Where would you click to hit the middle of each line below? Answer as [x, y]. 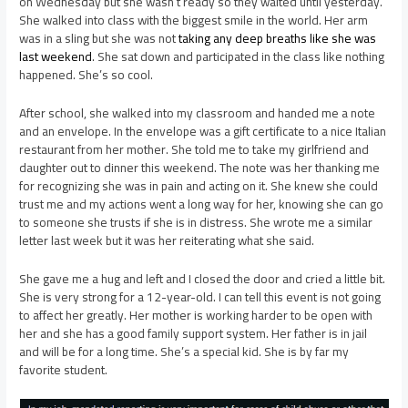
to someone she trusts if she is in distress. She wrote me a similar [196, 222]
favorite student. [64, 369]
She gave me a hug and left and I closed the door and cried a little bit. [203, 278]
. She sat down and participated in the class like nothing [239, 57]
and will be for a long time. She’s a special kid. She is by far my [184, 351]
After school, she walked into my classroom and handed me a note [198, 112]
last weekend [56, 57]
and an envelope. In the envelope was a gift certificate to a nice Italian [203, 131]
